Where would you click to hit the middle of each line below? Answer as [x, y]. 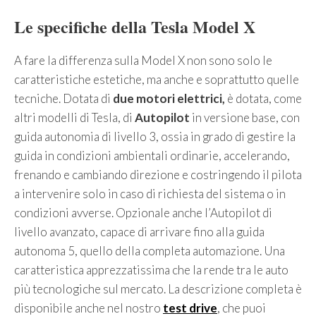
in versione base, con [246, 118]
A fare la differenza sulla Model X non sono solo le [143, 61]
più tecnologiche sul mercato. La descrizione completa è [158, 289]
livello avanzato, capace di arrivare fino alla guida [139, 232]
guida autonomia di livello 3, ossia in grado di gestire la [155, 137]
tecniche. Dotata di [62, 99]
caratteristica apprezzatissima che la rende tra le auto [151, 270]
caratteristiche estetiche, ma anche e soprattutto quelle [157, 80]
